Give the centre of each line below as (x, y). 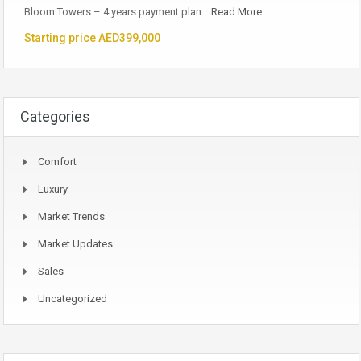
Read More (237, 12)
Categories (55, 117)
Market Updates (75, 244)
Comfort (57, 162)
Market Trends (71, 217)
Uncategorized (73, 299)
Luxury (53, 189)
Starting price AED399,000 (92, 38)
